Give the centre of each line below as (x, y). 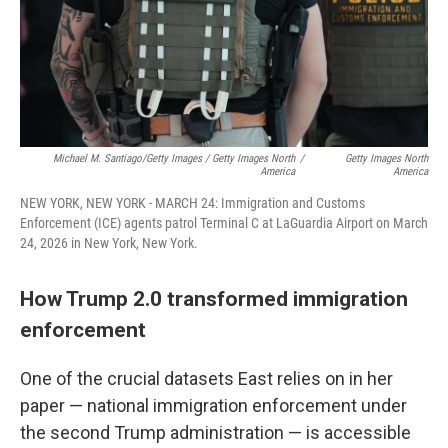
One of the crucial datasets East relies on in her (206, 378)
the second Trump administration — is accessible (215, 432)
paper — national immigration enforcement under (213, 405)
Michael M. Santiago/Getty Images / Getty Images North (174, 158)
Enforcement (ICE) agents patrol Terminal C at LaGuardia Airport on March (224, 223)
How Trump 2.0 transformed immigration (214, 298)
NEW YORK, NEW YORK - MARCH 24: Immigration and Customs (192, 203)
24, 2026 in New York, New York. (109, 243)
